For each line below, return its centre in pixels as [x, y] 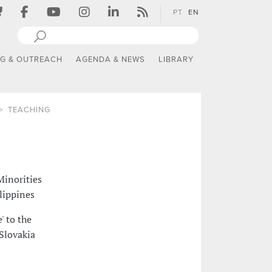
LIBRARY [176, 60]
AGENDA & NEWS [111, 60]
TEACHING [29, 110]
